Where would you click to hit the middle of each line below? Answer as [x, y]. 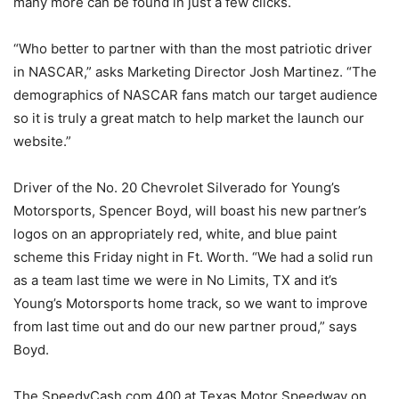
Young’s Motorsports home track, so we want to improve [191, 303]
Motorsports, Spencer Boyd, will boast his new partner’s [190, 211]
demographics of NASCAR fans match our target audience [195, 95]
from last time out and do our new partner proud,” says [185, 326]
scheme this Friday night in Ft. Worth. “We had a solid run [193, 257]
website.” [42, 141]
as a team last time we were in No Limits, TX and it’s [175, 280]
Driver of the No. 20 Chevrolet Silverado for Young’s [177, 187]
